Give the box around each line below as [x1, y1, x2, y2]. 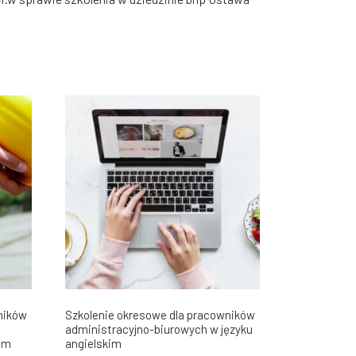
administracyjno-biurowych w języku [64, 321, 253, 336]
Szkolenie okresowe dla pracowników [64, 307, 255, 322]
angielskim [64, 335, 122, 350]
